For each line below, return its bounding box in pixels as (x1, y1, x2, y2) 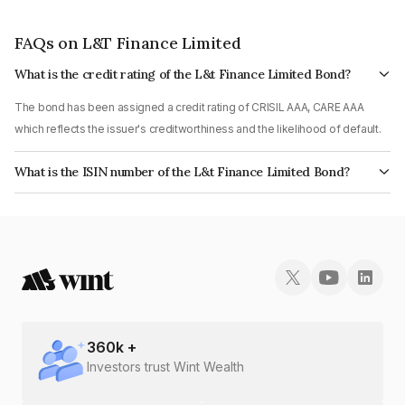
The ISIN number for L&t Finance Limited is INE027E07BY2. (14, 184, 310, 199)
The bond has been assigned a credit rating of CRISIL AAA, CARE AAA (14, 99, 364, 114)
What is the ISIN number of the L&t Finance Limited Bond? (14, 163, 350, 180)
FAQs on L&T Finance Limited (14, 32, 241, 53)
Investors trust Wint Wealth (87, 358, 244, 374)
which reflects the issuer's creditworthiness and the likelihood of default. (14, 121, 381, 136)
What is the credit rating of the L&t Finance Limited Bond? (14, 65, 352, 82)
